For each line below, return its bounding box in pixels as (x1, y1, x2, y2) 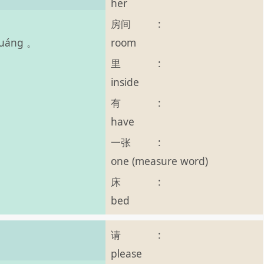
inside (111, 75, 140, 89)
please (111, 246, 143, 260)
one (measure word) (111, 154, 209, 168)
